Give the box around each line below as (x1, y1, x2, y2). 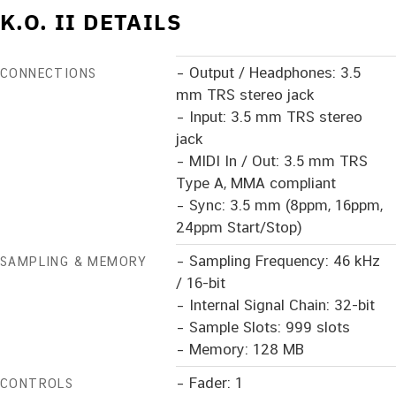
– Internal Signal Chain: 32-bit (176, 295, 375, 314)
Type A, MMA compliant (176, 173, 336, 192)
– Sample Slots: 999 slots (176, 317, 350, 336)
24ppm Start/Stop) (176, 217, 302, 236)
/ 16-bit (176, 273, 225, 292)
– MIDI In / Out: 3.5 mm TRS (176, 151, 368, 170)
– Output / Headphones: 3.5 (176, 63, 361, 81)
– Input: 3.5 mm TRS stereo (176, 107, 362, 126)
